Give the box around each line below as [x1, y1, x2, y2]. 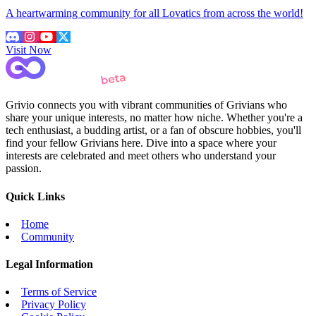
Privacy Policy [21, 298, 86, 311]
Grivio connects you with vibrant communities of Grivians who [6, 99, 287, 111]
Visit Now [6, 44, 51, 56]
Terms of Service [21, 286, 97, 298]
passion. [6, 162, 42, 175]
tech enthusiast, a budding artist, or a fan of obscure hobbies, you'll [6, 124, 301, 137]
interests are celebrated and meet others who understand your [6, 150, 276, 162]
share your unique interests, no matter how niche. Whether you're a [6, 111, 303, 124]
